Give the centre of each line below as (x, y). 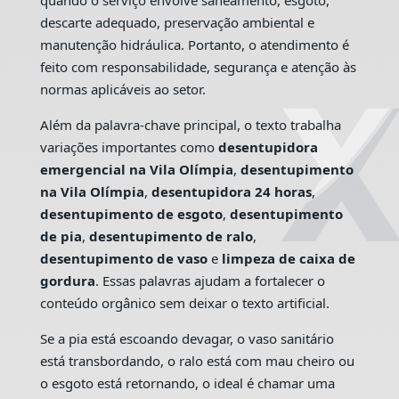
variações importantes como (129, 147)
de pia (61, 236)
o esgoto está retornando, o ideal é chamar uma (187, 383)
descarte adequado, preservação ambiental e (177, 23)
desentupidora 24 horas (231, 192)
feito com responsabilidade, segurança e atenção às (198, 67)
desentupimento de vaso (123, 259)
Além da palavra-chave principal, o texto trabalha (190, 125)
